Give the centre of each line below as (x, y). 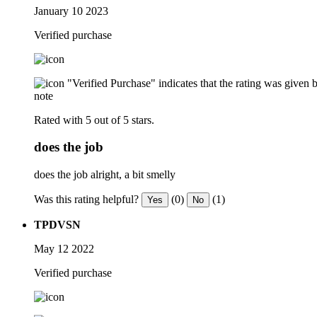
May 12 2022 (64, 248)
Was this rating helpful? (86, 199)
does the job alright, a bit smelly (105, 174)
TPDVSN (57, 224)
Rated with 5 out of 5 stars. (94, 120)
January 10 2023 (71, 11)
